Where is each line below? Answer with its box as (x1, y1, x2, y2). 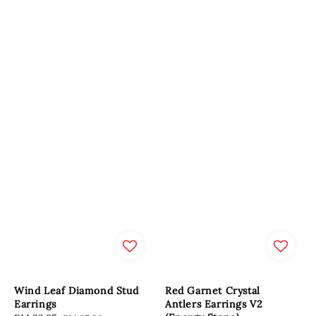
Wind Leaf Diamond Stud (14, 284, 139, 297)
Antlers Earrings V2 (165, 297, 263, 310)
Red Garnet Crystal (165, 284, 260, 297)
